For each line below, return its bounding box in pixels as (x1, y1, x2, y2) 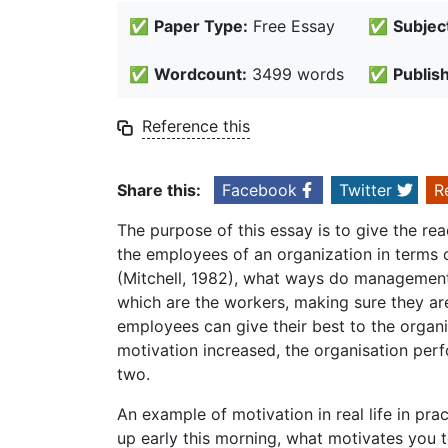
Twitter (339, 180, 392, 201)
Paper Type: (154, 16, 248, 37)
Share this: (117, 180, 201, 201)
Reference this (142, 116, 250, 137)
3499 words (247, 64, 344, 85)
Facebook (222, 180, 297, 201)
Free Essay (248, 16, 335, 37)
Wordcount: (154, 64, 247, 85)
